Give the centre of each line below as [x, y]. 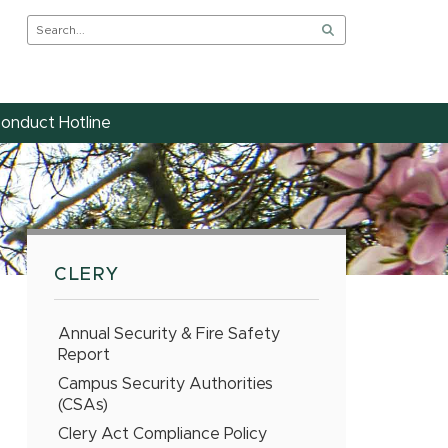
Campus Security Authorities [165, 384]
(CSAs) [83, 405]
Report [84, 355]
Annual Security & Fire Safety [169, 334]
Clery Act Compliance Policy [162, 434]
